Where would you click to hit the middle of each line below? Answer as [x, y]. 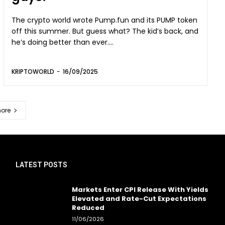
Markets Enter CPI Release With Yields [140, 189]
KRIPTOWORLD [33, 71]
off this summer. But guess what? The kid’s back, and [105, 31]
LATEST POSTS [42, 164]
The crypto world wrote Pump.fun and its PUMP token [105, 20]
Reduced [88, 207]
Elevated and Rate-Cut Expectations [139, 198]
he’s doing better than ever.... [63, 42]
